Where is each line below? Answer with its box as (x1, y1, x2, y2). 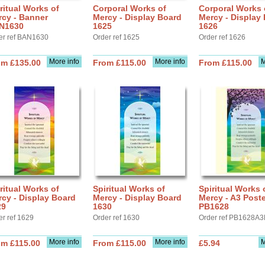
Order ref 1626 (199, 33, 245, 41)
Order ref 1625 (93, 33, 140, 41)
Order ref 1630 (93, 214, 140, 222)
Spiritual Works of (93, 184, 165, 193)
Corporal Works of (93, 4, 166, 13)
